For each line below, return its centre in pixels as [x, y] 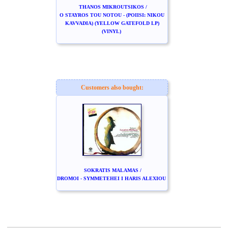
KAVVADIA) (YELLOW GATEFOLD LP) [112, 23]
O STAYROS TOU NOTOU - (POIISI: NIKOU [112, 15]
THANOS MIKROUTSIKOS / [113, 7]
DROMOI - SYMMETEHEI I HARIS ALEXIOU [111, 178]
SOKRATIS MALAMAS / [113, 170]
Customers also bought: [112, 88]
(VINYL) [111, 31]
